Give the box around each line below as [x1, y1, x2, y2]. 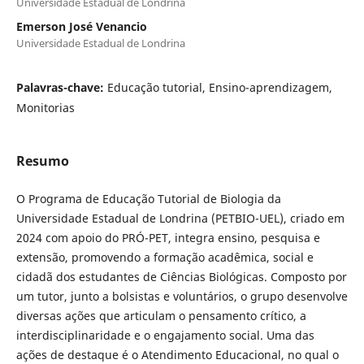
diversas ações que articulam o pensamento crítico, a [15, 307, 306, 323]
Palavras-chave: [15, 79, 107, 95]
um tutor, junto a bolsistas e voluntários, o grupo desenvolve [15, 288, 348, 304]
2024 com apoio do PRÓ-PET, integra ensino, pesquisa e [15, 229, 320, 245]
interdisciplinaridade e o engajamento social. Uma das [15, 327, 314, 343]
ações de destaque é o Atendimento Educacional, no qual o [15, 346, 339, 362]
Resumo [15, 151, 69, 170]
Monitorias [15, 99, 75, 115]
